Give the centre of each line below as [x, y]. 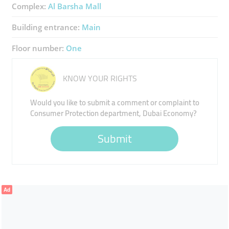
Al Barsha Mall [74, 6]
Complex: [30, 6]
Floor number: [39, 48]
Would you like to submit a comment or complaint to [114, 103]
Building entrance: [47, 27]
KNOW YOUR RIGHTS [99, 78]
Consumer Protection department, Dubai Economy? [113, 113]
